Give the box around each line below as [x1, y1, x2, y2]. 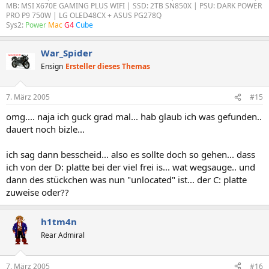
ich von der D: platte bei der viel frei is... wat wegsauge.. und [6, 161, 255, 173]
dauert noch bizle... [6, 123, 85, 135]
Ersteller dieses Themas [65, 61, 150, 71]
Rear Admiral [41, 230, 85, 240]
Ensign [41, 61, 63, 71]
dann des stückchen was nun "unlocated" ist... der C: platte [6, 174, 247, 186]
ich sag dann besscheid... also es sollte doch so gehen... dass [6, 148, 255, 160]
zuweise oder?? [6, 186, 69, 198]
